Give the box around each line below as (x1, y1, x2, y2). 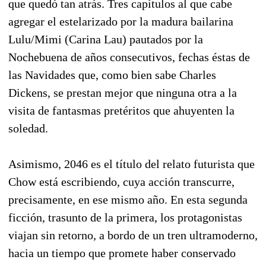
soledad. (8, 121, 48, 135)
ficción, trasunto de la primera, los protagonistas (8, 210, 242, 224)
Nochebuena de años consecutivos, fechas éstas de (8, 50, 250, 64)
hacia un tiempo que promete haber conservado (8, 246, 236, 259)
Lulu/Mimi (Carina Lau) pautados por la (8, 32, 203, 46)
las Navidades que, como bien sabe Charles (8, 68, 216, 81)
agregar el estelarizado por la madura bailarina (8, 14, 233, 28)
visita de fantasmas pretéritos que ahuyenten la (8, 103, 235, 117)
